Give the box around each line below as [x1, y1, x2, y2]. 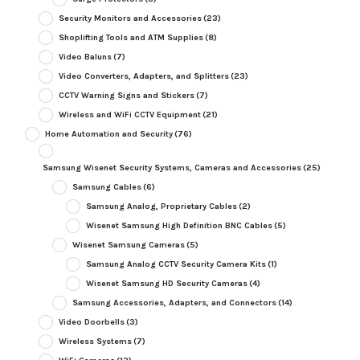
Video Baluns [58, 51, 112, 63]
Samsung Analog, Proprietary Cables [85, 201, 237, 212]
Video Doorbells [58, 317, 125, 328]
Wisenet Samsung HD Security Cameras [85, 278, 247, 289]
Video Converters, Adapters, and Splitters [58, 71, 229, 82]
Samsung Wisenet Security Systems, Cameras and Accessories [42, 162, 301, 174]
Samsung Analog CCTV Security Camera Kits [85, 259, 266, 270]
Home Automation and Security [44, 129, 173, 140]
